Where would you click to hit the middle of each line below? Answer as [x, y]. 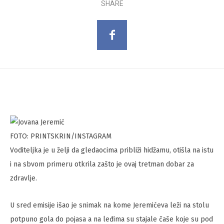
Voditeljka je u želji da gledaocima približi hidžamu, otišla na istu [112, 150]
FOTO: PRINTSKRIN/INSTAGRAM [61, 136]
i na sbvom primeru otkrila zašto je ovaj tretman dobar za [102, 164]
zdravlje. [23, 178]
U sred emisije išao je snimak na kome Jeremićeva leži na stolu [109, 205]
